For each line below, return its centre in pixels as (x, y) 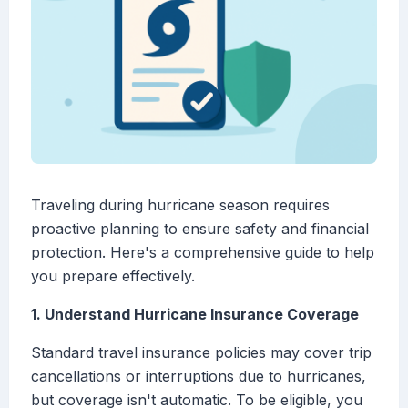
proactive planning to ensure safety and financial (200, 229)
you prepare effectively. (113, 276)
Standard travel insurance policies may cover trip (201, 353)
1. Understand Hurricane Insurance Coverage (195, 315)
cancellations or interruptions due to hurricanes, (199, 377)
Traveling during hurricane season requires (180, 205)
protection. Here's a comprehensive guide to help (203, 253)
